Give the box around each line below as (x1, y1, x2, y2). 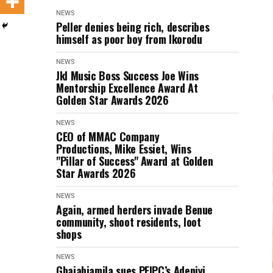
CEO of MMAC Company (56, 128, 160, 144)
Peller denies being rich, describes (56, 18, 210, 35)
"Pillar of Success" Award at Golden (56, 152, 213, 169)
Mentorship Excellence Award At (56, 79, 198, 96)
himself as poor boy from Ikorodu (56, 30, 202, 47)
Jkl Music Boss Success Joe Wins (56, 67, 199, 83)
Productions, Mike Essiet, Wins (56, 140, 191, 157)
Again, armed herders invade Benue (56, 201, 213, 218)
